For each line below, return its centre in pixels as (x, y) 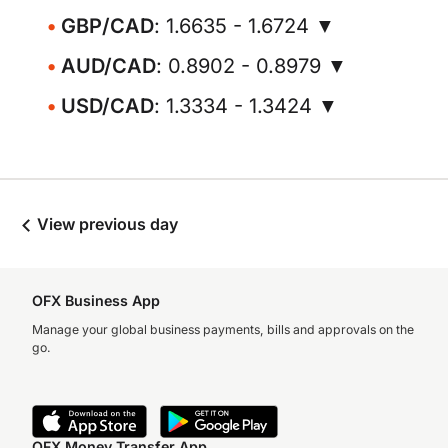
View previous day (105, 224)
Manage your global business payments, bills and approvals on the (223, 329)
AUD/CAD (108, 66)
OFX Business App (96, 300)
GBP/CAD (107, 26)
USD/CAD (107, 106)
